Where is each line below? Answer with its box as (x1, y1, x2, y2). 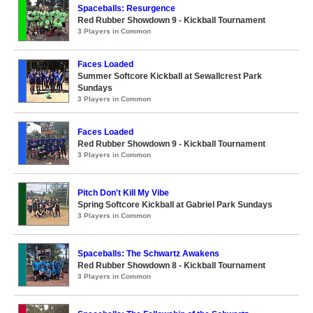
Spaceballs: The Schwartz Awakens (78, 249, 219, 259)
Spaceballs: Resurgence (78, 3, 175, 13)
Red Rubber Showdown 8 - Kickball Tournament (78, 261, 265, 270)
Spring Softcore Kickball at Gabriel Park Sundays (78, 200, 272, 210)
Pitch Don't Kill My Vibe (78, 188, 169, 198)
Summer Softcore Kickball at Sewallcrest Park (78, 71, 262, 81)
